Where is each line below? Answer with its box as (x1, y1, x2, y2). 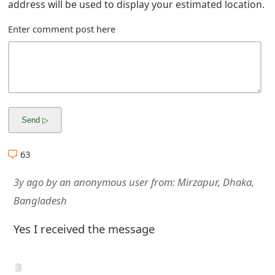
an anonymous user (59, 174, 149, 189)
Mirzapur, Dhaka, (177, 174, 254, 189)
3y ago (13, 174, 44, 189)
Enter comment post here (8, 22, 116, 35)
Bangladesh (13, 193, 67, 207)
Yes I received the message (13, 221, 155, 237)
